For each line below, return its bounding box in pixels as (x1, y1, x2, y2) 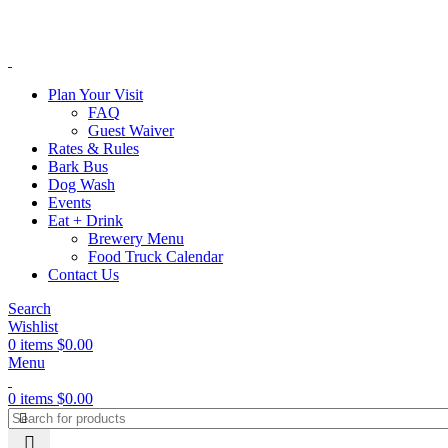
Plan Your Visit (48, 86, 143, 103)
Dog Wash (48, 176, 115, 193)
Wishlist (8, 318, 58, 335)
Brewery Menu (88, 230, 184, 247)
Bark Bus (48, 158, 108, 175)
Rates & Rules (48, 140, 139, 157)
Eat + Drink (48, 212, 123, 229)
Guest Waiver (88, 122, 174, 139)
